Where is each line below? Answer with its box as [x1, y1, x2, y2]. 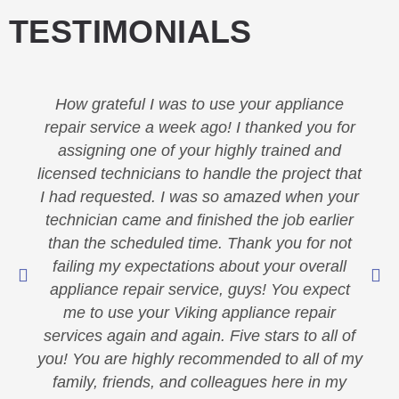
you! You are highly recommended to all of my [37, 350, 362, 369]
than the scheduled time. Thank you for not [47, 234, 352, 253]
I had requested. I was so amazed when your [40, 188, 359, 207]
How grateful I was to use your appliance [55, 95, 344, 114]
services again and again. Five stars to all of [44, 327, 355, 346]
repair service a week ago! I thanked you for [44, 118, 355, 137]
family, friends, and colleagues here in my [53, 373, 346, 392]
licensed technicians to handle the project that [37, 165, 362, 183]
